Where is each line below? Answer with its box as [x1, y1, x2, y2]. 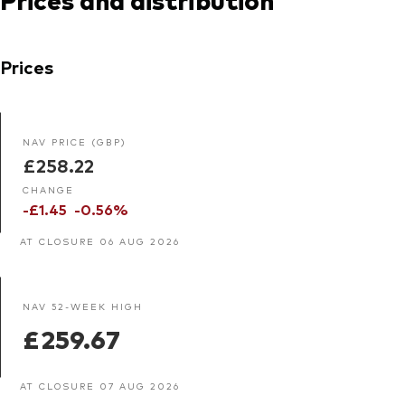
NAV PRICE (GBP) [23, 135, 127, 147]
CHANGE [23, 183, 74, 195]
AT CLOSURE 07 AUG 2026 [20, 379, 180, 391]
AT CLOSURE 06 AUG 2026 [20, 234, 180, 247]
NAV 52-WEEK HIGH [23, 299, 143, 312]
